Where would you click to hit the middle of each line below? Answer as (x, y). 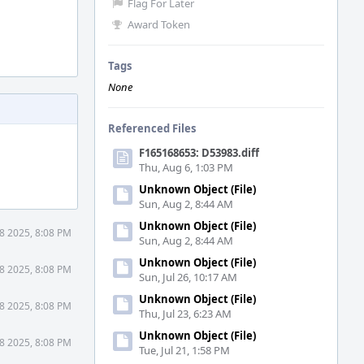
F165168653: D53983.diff (199, 153)
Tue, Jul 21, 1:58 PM (184, 350)
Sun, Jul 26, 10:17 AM (188, 277)
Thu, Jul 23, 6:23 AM (185, 314)
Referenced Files (152, 128)
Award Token (159, 24)
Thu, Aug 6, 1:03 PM (186, 167)
